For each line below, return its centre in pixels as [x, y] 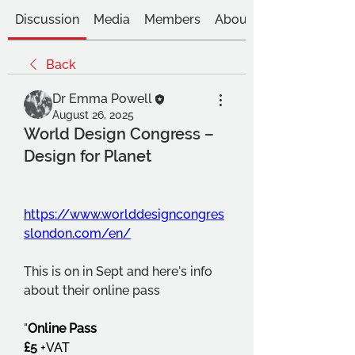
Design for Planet [88, 156]
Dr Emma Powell [102, 99]
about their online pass [92, 290]
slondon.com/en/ [77, 233]
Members [172, 19]
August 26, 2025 [93, 115]
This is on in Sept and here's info [118, 271]
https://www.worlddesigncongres [124, 214]
